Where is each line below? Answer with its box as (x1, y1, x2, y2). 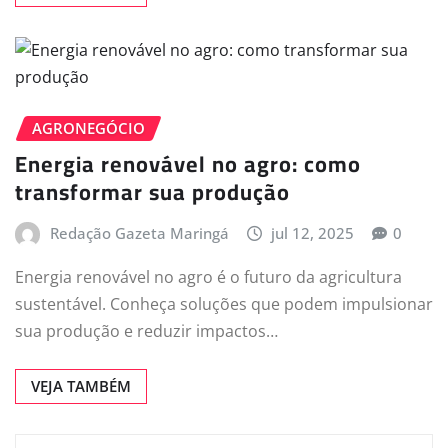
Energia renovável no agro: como (15, 143, 361, 186)
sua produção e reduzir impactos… (15, 319, 278, 342)
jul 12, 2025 (271, 223, 355, 244)
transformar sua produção (15, 171, 290, 214)
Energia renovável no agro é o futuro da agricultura (15, 265, 402, 288)
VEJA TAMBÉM (31, 375, 131, 396)
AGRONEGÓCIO (32, 117, 145, 138)
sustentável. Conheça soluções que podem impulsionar (15, 292, 433, 315)
